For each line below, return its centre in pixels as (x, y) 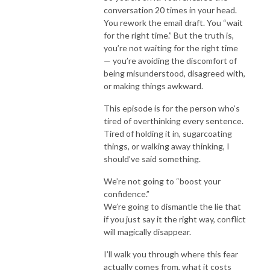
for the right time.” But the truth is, (169, 35)
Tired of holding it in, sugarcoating (168, 133)
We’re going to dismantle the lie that (172, 206)
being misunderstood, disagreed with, (174, 73)
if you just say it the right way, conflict (175, 219)
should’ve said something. (152, 159)
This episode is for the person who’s (172, 108)
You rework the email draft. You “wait (173, 22)
